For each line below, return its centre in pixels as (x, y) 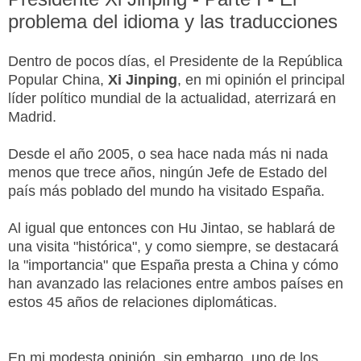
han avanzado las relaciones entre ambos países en (176, 283)
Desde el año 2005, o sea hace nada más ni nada (168, 154)
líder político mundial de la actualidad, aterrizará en (172, 98)
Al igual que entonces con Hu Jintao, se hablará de (172, 228)
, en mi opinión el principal (261, 79)
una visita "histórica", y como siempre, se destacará (173, 246)
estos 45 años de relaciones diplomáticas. (143, 302)
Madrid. (32, 116)
